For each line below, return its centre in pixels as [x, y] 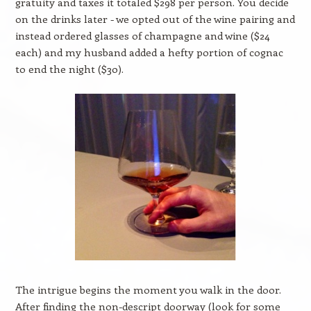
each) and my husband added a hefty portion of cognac [149, 52]
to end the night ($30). [69, 69]
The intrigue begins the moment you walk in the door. [148, 289]
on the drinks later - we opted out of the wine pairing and [155, 19]
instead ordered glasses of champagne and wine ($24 [142, 35]
